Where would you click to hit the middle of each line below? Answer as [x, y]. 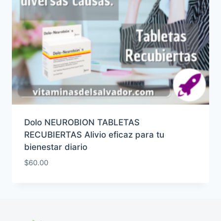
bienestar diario [55, 147]
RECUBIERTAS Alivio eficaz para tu [94, 135]
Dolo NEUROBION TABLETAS [82, 123]
